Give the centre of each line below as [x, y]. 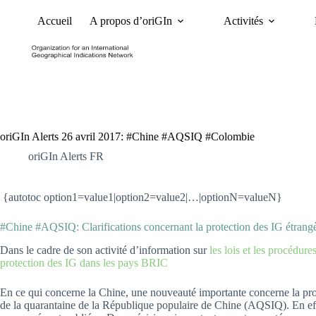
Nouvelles [213, 33]
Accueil [54, 21]
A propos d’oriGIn [130, 21]
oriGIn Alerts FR [66, 156]
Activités [243, 21]
